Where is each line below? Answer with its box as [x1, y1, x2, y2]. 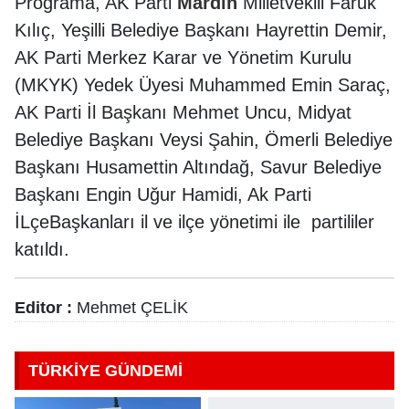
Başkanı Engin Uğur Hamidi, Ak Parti [15, 184, 311, 205]
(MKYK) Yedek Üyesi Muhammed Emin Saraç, [15, 75, 391, 96]
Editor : [15, 299, 72, 318]
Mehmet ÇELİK [72, 299, 188, 318]
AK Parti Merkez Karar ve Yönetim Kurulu [15, 47, 351, 68]
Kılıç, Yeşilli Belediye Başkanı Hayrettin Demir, [15, 20, 387, 41]
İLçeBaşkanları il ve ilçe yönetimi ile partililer [15, 212, 374, 233]
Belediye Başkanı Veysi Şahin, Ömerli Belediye [15, 130, 393, 151]
